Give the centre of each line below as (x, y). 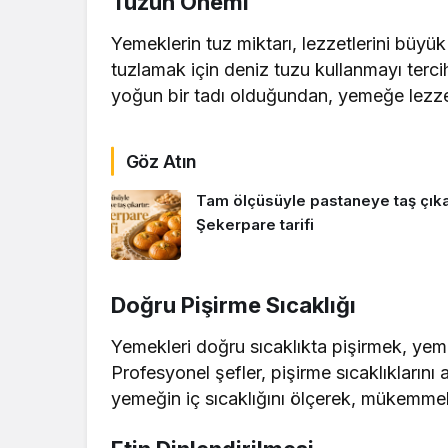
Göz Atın (161, 161)
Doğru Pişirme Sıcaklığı (233, 304)
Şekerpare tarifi (255, 225)
